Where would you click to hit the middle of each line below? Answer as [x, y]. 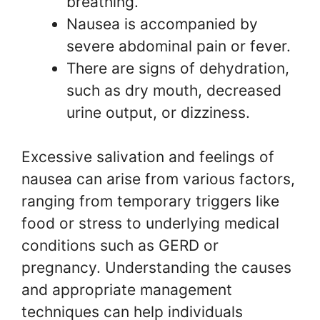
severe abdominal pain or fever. [179, 46]
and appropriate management [127, 290]
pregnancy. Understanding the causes [156, 267]
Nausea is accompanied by [162, 24]
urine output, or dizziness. [158, 112]
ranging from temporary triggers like [150, 201]
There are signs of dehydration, [178, 68]
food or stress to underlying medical [150, 223]
